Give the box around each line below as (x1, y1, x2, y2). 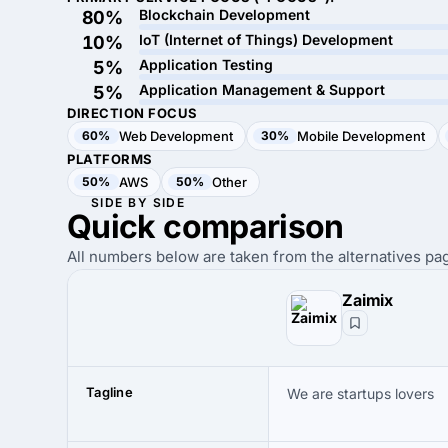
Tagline (86, 384, 133, 400)
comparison (163, 207, 344, 246)
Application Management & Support (139, 81, 385, 98)
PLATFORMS (67, 151, 153, 167)
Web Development (118, 128, 233, 144)
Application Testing (139, 56, 273, 73)
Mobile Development (297, 128, 426, 144)
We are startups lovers (287, 385, 434, 402)
